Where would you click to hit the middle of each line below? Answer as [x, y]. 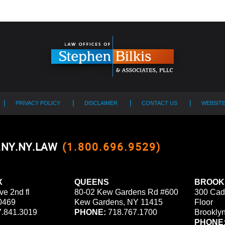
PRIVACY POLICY [38, 103]
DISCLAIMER [101, 103]
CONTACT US [159, 103]
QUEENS [91, 182]
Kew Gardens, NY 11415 [118, 202]
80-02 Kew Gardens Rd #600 [126, 192]
